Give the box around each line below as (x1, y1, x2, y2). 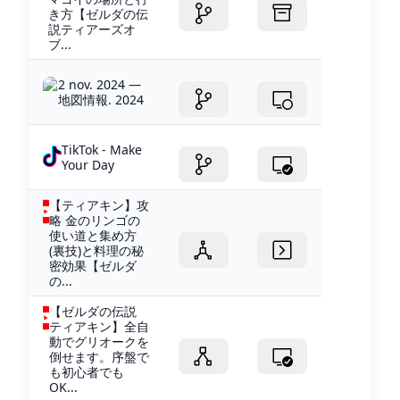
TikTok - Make (61, 141, 142, 159)
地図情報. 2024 (58, 91, 145, 109)
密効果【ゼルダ (48, 257, 137, 275)
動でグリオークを (48, 333, 149, 351)
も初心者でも (48, 363, 124, 381)
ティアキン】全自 (48, 318, 149, 336)
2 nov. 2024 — (58, 76, 142, 94)
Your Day (61, 156, 114, 174)
